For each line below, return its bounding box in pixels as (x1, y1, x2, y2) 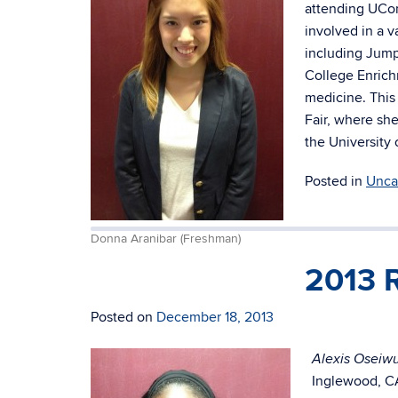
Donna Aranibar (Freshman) (91, 231, 241, 247)
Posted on (91, 308, 156, 326)
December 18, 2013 (156, 308, 274, 326)
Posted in (305, 172, 366, 190)
